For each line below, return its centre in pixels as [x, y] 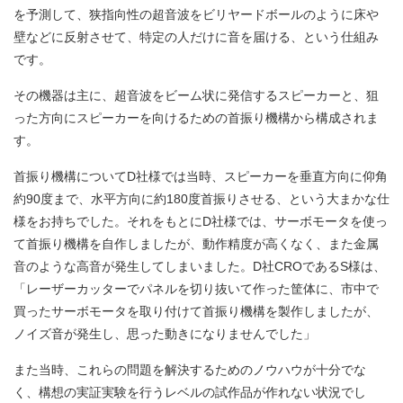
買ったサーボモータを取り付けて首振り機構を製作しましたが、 [196, 312]
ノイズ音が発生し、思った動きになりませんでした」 [165, 334]
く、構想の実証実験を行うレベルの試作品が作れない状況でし [190, 393]
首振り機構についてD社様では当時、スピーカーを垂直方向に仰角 [201, 177]
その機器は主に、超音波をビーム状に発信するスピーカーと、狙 [196, 96]
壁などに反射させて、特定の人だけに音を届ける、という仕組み [196, 37]
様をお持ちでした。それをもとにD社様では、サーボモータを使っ [201, 222]
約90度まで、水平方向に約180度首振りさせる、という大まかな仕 [201, 199]
